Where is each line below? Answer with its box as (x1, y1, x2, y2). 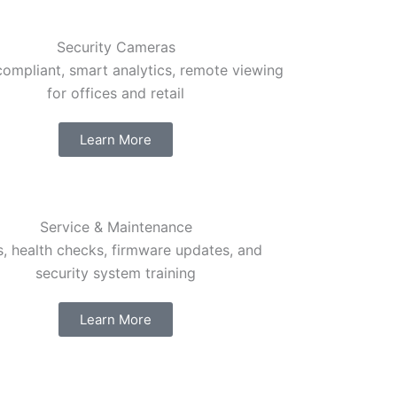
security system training (35, 264, 197, 283)
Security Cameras (56, 38, 175, 57)
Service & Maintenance (39, 218, 192, 237)
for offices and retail (47, 84, 185, 103)
